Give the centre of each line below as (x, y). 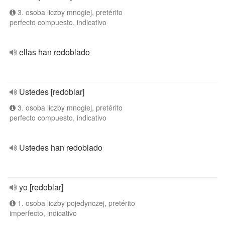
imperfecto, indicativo (43, 213)
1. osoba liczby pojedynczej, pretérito (75, 203)
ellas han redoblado (54, 52)
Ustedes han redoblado (61, 147)
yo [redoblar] (41, 187)
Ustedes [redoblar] (52, 92)
